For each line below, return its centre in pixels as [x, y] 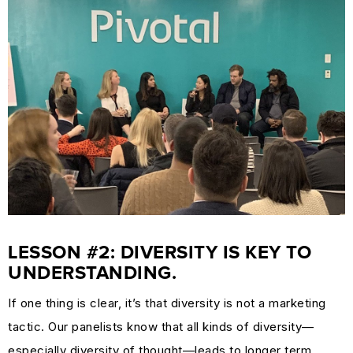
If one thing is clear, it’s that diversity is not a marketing [167, 303]
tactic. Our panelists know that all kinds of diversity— [161, 326]
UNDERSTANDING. [92, 273]
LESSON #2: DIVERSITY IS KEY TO [160, 253]
